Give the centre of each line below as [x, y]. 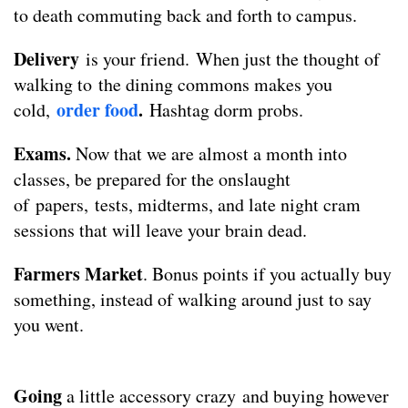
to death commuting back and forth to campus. [185, 15]
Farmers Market [78, 274]
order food [97, 110]
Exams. [45, 153]
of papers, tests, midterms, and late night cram [187, 204]
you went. [49, 325]
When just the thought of [288, 59]
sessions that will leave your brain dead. [160, 230]
